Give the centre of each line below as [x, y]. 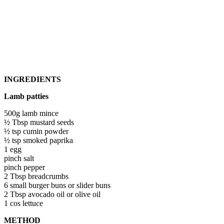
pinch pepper [24, 167]
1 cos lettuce [23, 203]
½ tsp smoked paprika [38, 140]
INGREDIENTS [32, 79]
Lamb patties [26, 96]
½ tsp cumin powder [36, 131]
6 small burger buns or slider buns [57, 185]
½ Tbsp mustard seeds [39, 122]
